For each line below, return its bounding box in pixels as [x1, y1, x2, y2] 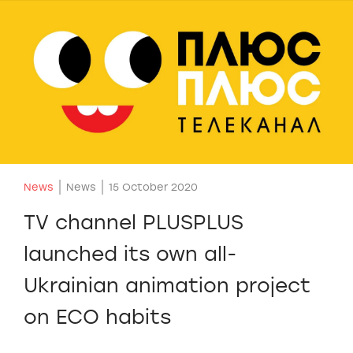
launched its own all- [24, 241, 236, 266]
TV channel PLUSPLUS [24, 210, 243, 234]
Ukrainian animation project [24, 273, 310, 297]
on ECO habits [24, 304, 171, 329]
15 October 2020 [108, 180, 198, 193]
